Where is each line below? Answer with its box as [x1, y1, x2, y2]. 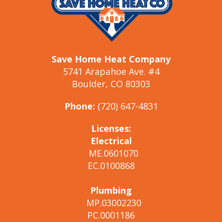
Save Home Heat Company [52, 53, 170, 65]
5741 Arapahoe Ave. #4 [62, 65, 160, 77]
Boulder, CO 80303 [72, 77, 150, 90]
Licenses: [91, 122, 131, 134]
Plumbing [90, 184, 132, 196]
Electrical [90, 134, 132, 147]
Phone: [64, 100, 95, 112]
